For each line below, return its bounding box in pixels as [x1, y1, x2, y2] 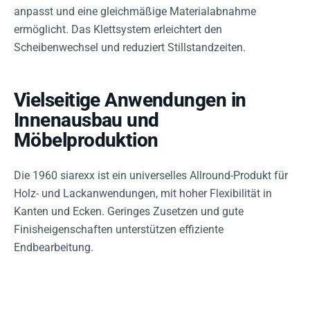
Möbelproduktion [14, 128, 158, 152]
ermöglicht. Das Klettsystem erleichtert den [14, 22, 222, 36]
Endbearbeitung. [14, 240, 93, 254]
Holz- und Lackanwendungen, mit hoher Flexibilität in [14, 186, 272, 200]
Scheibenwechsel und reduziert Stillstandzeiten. [14, 40, 246, 54]
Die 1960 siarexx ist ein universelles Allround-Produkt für [14, 168, 288, 182]
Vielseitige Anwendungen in [14, 88, 246, 111]
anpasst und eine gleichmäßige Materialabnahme [14, 4, 256, 18]
